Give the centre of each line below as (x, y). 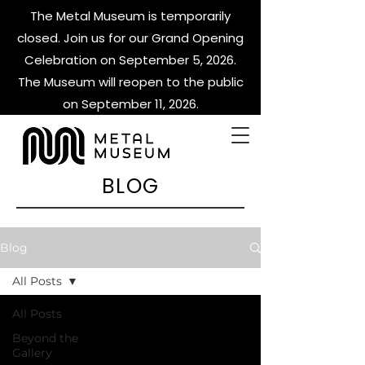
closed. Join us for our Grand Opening (130, 38)
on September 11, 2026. (130, 104)
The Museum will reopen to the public (130, 82)
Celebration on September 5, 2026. (130, 60)
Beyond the (45, 338)
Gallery (32, 353)
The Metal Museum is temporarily (130, 16)
